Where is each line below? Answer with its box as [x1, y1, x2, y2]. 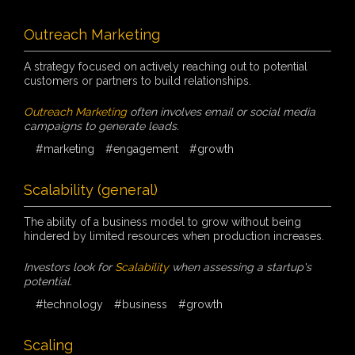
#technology [36, 297, 103, 311]
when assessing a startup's [169, 260, 311, 273]
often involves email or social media [127, 105, 315, 118]
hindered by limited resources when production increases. [24, 229, 324, 242]
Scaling [24, 336, 73, 353]
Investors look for [24, 260, 115, 273]
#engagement [105, 142, 178, 155]
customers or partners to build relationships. [24, 74, 251, 87]
